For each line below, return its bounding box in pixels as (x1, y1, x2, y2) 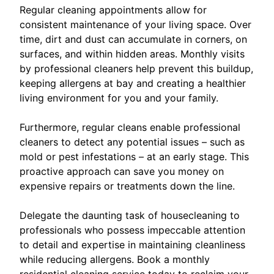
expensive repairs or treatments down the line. (20, 179, 235, 192)
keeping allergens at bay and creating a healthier (20, 76, 246, 89)
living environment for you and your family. (20, 91, 218, 104)
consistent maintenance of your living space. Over (20, 18, 251, 31)
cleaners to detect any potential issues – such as (20, 135, 245, 148)
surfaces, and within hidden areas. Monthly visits (20, 47, 245, 60)
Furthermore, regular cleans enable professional (20, 120, 240, 133)
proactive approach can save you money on (20, 165, 224, 177)
